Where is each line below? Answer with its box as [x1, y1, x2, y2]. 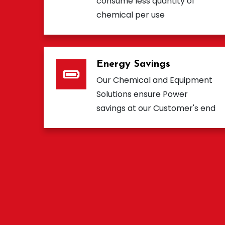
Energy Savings [96, 59, 170, 70]
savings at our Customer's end [96, 102, 215, 115]
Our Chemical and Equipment [96, 74, 212, 86]
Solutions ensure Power [96, 88, 188, 100]
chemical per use [96, 9, 165, 21]
